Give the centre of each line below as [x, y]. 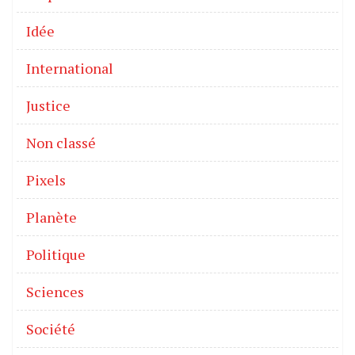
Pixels [46, 179]
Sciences [55, 291]
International [70, 68]
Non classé [61, 142]
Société [51, 328]
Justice [48, 105]
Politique [56, 254]
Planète [52, 217]
